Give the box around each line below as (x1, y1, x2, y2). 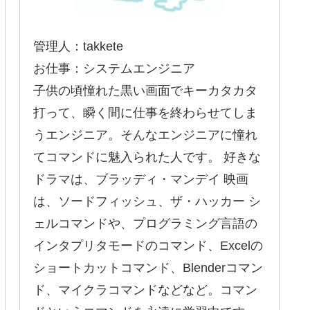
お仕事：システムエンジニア (33, 61, 195, 75)
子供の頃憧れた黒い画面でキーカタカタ (33, 83, 257, 98)
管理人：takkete (33, 39, 123, 53)
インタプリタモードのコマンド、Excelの (33, 238, 263, 253)
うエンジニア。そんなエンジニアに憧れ (33, 127, 257, 142)
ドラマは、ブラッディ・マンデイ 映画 (33, 172, 248, 186)
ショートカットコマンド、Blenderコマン (33, 260, 263, 275)
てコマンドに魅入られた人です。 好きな (33, 149, 261, 164)
